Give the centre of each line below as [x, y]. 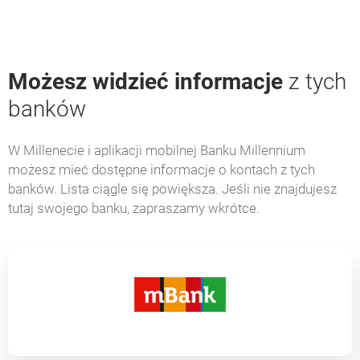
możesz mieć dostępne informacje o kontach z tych [162, 170]
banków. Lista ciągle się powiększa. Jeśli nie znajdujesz [172, 189]
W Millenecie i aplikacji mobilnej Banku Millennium [157, 150]
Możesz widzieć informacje [145, 82]
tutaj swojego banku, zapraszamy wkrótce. [134, 208]
